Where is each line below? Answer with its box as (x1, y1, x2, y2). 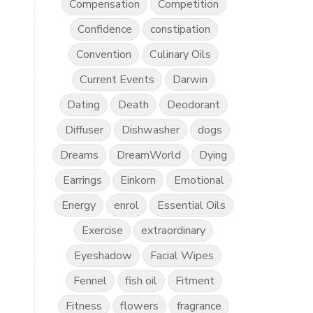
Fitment (175, 273, 214, 289)
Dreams (60, 147, 99, 163)
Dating (67, 97, 101, 112)
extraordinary (141, 223, 206, 238)
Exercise (82, 223, 124, 238)
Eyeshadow (73, 248, 132, 263)
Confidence (77, 22, 132, 37)
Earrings (63, 173, 103, 188)
